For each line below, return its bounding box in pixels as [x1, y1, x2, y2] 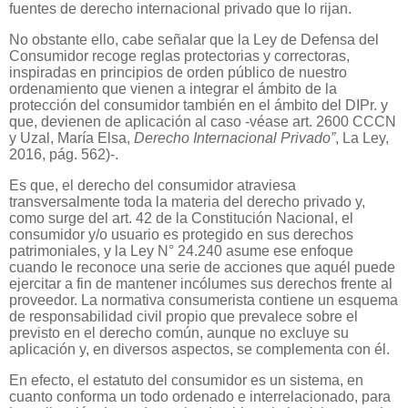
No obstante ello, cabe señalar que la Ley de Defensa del [9, 32, 379, 48]
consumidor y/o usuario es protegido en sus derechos [9, 227, 353, 243]
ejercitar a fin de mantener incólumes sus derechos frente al [9, 276, 393, 292]
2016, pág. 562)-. [9, 147, 118, 163]
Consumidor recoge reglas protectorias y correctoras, [9, 48, 350, 65]
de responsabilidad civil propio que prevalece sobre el [9, 309, 358, 325]
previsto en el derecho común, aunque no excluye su [9, 325, 349, 342]
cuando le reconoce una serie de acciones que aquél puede [9, 260, 395, 276]
